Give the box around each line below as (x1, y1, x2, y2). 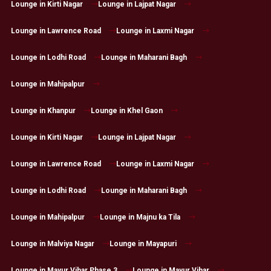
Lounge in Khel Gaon (90, 106, 163, 116)
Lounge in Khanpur (10, 106, 76, 116)
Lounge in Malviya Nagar (10, 240, 94, 249)
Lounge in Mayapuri (109, 240, 177, 249)
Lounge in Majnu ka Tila (99, 213, 180, 222)
